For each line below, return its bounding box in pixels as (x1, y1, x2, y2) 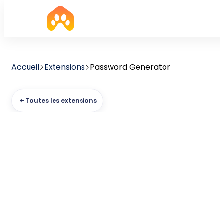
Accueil (11, 61, 39, 73)
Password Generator (90, 61, 170, 73)
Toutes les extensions (26, 96, 97, 105)
